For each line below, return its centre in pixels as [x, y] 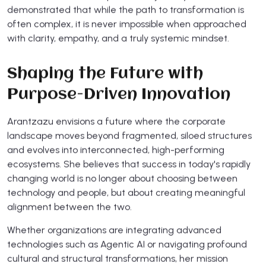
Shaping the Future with [105, 74]
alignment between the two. [69, 207]
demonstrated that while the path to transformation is [126, 9]
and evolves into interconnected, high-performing [116, 150]
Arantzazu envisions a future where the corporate [116, 121]
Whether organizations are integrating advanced [114, 230]
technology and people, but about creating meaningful [126, 192]
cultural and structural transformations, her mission [118, 258]
